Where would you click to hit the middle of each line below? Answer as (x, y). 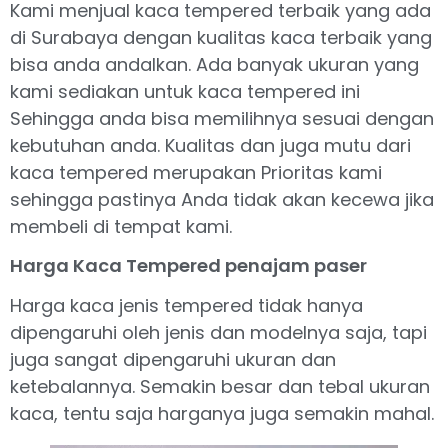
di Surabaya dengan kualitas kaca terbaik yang (221, 38)
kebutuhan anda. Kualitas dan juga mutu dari (210, 146)
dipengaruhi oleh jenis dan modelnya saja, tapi (218, 332)
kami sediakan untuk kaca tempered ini (185, 92)
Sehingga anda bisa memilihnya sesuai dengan (222, 119)
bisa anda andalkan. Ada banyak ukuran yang (214, 65)
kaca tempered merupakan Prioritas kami (196, 173)
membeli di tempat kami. (121, 227)
